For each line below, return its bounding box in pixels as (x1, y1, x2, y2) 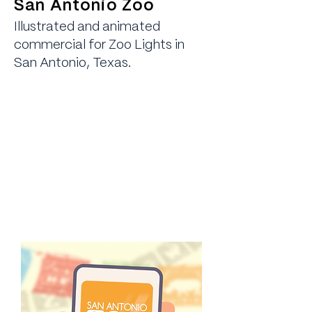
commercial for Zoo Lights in (14, 39, 185, 52)
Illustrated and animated (14, 21, 160, 33)
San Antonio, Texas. (14, 57, 131, 70)
